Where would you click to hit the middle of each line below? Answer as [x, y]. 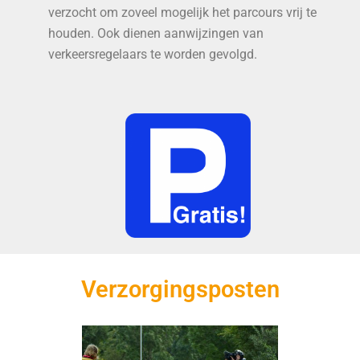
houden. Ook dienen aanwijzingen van [156, 33]
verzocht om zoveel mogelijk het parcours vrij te [182, 12]
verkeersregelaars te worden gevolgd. [153, 54]
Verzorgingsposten [180, 290]
